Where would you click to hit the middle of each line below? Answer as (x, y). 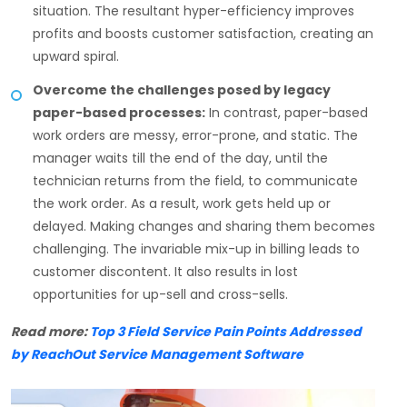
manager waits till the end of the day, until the (180, 159)
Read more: (50, 332)
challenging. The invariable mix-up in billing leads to (196, 249)
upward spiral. (76, 57)
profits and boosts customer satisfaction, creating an (203, 34)
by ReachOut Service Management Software (157, 355)
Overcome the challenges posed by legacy (182, 90)
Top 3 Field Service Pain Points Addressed (226, 332)
